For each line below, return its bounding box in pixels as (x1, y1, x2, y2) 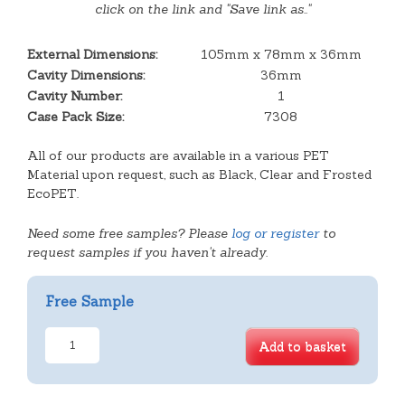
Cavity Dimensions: (27, 66, 145, 83)
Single (44, 345, 82, 363)
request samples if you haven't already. (27, 243, 268, 260)
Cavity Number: (27, 87, 122, 104)
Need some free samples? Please (27, 224, 231, 241)
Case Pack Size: (27, 108, 124, 125)
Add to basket (259, 337, 346, 354)
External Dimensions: (27, 45, 157, 62)
